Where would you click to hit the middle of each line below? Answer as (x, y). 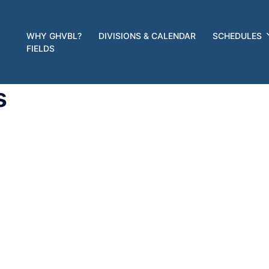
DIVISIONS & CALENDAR (147, 36)
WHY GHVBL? (54, 36)
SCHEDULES (237, 36)
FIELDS (41, 48)
